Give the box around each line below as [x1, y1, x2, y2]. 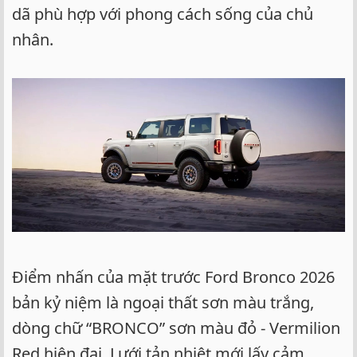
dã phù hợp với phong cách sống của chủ [12, 2, 313, 25]
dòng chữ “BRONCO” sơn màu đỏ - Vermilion [12, 316, 340, 339]
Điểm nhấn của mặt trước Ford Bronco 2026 [12, 265, 335, 288]
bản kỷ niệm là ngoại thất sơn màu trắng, [12, 291, 314, 313]
